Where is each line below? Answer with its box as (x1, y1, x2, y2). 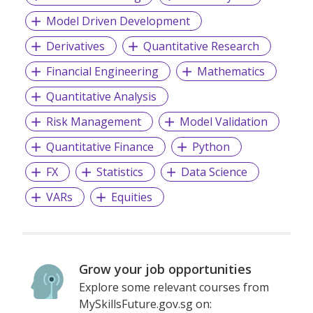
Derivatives (45, 38, 105, 54)
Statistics (96, 163, 143, 180)
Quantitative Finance (45, 138, 154, 154)
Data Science (181, 163, 248, 180)
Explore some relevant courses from (79, 279, 270, 295)
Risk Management (45, 113, 141, 129)
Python (191, 138, 230, 154)
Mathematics (196, 63, 265, 79)
